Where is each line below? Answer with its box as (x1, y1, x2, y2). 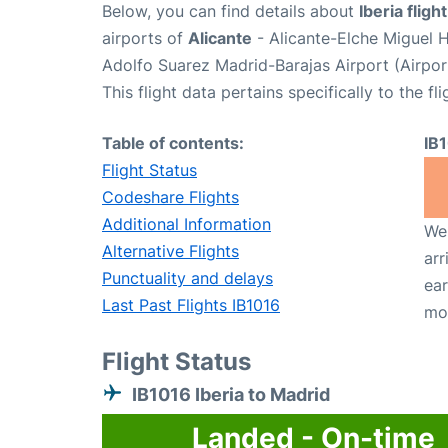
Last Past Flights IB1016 (102, 295, 280, 315)
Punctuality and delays (102, 268, 273, 288)
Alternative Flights (102, 241, 239, 261)
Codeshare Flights (102, 187, 239, 207)
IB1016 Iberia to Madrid (132, 384, 330, 405)
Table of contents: (102, 133, 244, 153)
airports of (102, 28, 188, 48)
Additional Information (102, 214, 271, 234)
